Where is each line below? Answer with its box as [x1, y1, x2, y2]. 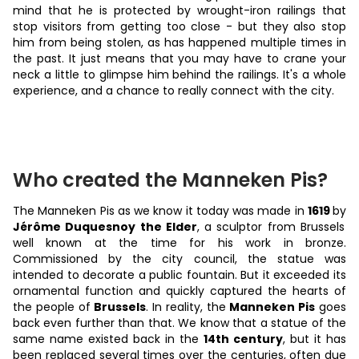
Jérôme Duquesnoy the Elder [13, 219, 197, 236]
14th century [204, 331, 283, 348]
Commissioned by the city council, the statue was [13, 251, 346, 268]
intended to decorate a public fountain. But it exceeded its [13, 267, 346, 284]
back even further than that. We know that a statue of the [13, 315, 346, 332]
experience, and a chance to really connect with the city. [13, 83, 334, 99]
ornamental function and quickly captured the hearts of [13, 283, 346, 300]
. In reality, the [146, 299, 230, 316]
